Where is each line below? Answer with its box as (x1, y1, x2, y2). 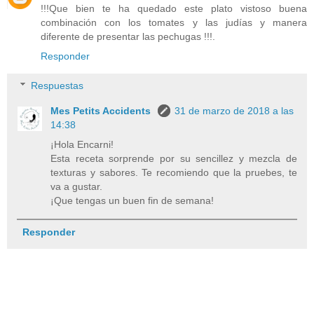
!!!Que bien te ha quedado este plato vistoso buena (41, 3, 307, 15)
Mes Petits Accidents (50, 104, 154, 116)
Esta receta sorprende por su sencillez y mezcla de (50, 152, 297, 164)
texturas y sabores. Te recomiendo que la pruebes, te (50, 166, 297, 178)
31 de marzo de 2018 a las (175, 104, 294, 116)
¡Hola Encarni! (50, 138, 114, 150)
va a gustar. (50, 180, 103, 192)
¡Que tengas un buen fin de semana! (50, 194, 214, 206)
